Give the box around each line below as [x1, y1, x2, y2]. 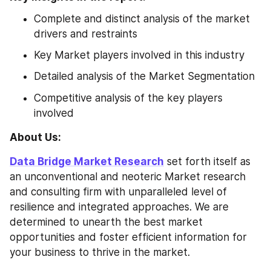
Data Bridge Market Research [10, 155, 164, 168]
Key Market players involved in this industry [34, 48, 244, 61]
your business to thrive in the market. [10, 246, 190, 258]
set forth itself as [164, 155, 250, 168]
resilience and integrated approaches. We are [10, 201, 229, 213]
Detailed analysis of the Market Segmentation [34, 70, 255, 82]
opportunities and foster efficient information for [10, 231, 247, 243]
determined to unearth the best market [10, 216, 203, 228]
